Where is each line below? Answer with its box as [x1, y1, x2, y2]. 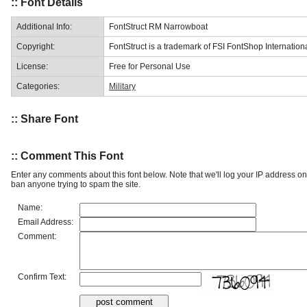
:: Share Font [11, 113, 78, 125]
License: [16, 61, 48, 71]
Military [109, 81, 136, 91]
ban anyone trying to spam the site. [11, 179, 140, 189]
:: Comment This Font [11, 149, 123, 162]
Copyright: [16, 41, 55, 51]
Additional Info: [16, 21, 72, 32]
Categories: [16, 81, 60, 91]
